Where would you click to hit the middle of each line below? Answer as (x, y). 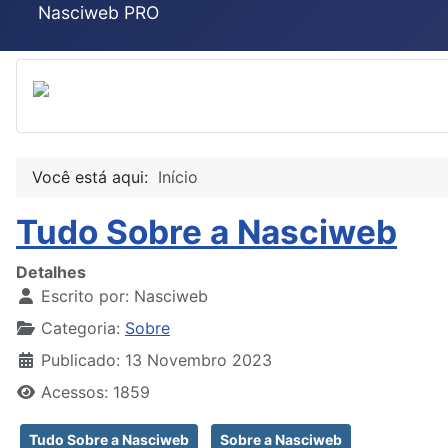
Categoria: (80, 327)
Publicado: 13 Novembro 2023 (156, 359)
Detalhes (51, 271)
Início (178, 176)
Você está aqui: (95, 176)
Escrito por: (85, 295)
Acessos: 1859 (95, 391)
